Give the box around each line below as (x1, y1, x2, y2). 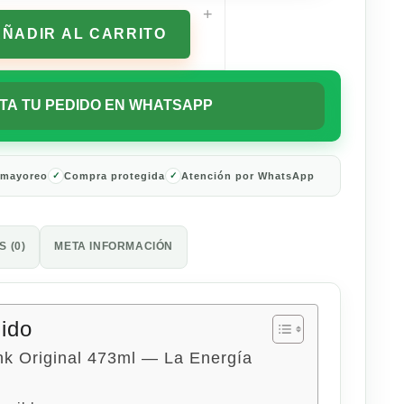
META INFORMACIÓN (54, 239, 174, 252)
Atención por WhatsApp (181, 170, 316, 181)
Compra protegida (64, 170, 166, 181)
